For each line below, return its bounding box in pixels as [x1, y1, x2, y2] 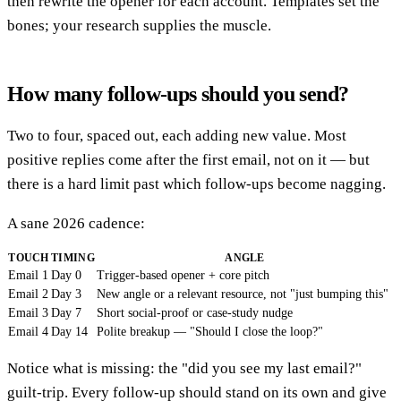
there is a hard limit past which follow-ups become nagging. [7, 175, 386, 192]
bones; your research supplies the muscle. [7, 16, 271, 34]
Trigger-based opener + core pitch [97, 268, 269, 282]
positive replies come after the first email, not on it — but [7, 150, 370, 168]
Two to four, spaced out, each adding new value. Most [7, 126, 346, 144]
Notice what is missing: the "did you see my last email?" [7, 359, 362, 377]
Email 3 [8, 305, 48, 320]
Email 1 [8, 268, 48, 282]
